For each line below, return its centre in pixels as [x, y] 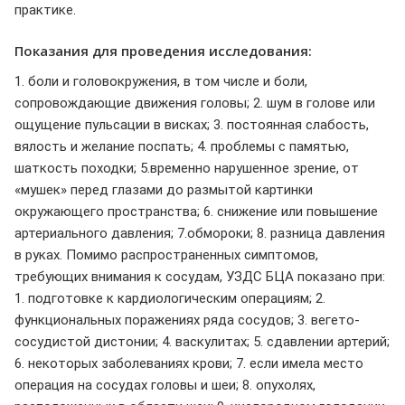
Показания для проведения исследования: [163, 51]
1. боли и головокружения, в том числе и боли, [161, 82]
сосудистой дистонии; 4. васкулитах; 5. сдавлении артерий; [202, 342]
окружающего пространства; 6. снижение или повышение [196, 212]
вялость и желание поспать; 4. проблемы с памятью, [182, 147]
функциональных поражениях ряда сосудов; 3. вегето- [187, 320]
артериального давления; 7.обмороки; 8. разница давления [200, 234]
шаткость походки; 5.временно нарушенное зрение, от [187, 169]
